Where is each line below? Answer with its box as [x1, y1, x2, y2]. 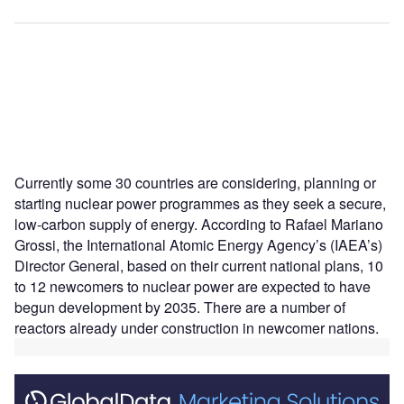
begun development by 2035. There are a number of [14, 297, 345, 318]
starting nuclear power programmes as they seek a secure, [14, 193, 386, 215]
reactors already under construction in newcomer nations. [14, 317, 379, 339]
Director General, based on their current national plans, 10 [14, 255, 383, 277]
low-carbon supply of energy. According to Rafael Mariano [14, 214, 383, 235]
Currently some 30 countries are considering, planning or [14, 172, 376, 194]
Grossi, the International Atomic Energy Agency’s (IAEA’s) [14, 234, 382, 256]
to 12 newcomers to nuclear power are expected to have [14, 276, 371, 298]
